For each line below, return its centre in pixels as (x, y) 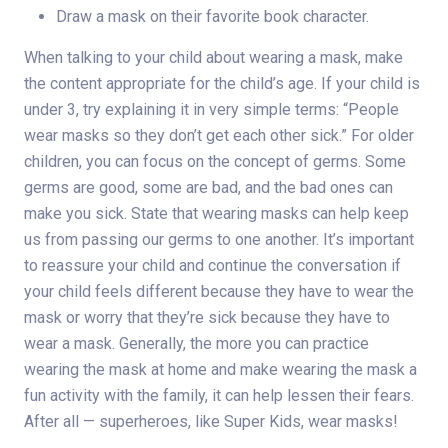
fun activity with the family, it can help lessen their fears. (219, 396)
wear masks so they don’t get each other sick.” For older (219, 136)
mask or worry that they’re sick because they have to (207, 318)
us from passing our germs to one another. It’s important (219, 240)
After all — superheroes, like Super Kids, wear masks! (211, 422)
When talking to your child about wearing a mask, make (213, 58)
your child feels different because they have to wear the (219, 292)
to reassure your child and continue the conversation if (212, 266)
